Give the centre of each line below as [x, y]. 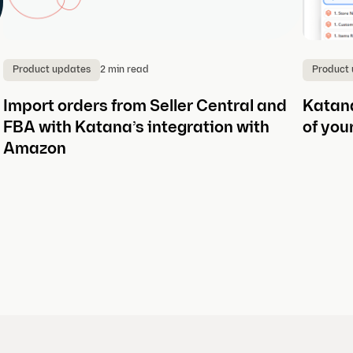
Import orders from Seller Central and [145, 108]
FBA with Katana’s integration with [136, 129]
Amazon [34, 150]
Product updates [51, 71]
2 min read [124, 70]
